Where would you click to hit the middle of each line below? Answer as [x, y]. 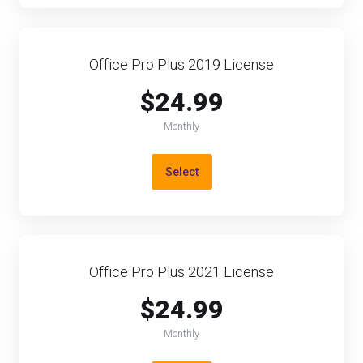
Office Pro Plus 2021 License [181, 272]
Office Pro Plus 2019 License [181, 64]
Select [181, 172]
